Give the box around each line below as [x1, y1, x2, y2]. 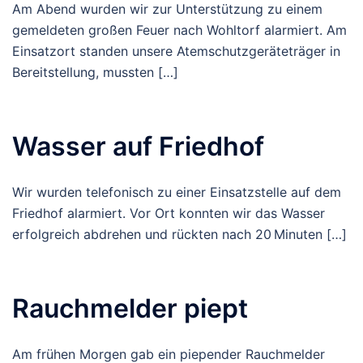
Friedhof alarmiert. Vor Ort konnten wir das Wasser [12, 205, 325, 221]
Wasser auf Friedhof [12, 130, 264, 162]
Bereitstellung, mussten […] [12, 64, 178, 80]
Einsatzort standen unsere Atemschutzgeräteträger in [12, 43, 340, 59]
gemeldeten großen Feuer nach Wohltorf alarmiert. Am [12, 22, 347, 38]
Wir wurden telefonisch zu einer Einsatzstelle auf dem [12, 184, 341, 200]
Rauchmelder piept [12, 293, 248, 324]
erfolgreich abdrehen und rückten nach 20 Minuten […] [12, 226, 347, 242]
